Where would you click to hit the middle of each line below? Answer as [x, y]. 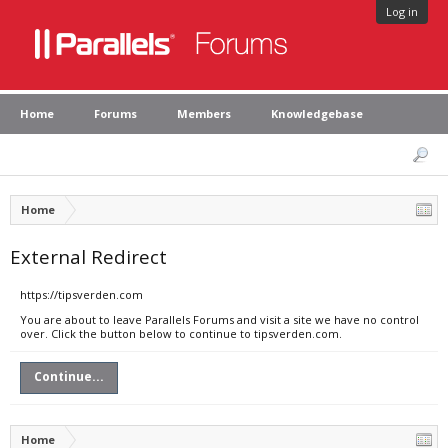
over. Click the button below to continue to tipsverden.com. [181, 333]
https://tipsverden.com [81, 294]
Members [204, 113]
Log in [402, 11]
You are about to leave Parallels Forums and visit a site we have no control [219, 319]
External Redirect [88, 256]
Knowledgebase [317, 113]
